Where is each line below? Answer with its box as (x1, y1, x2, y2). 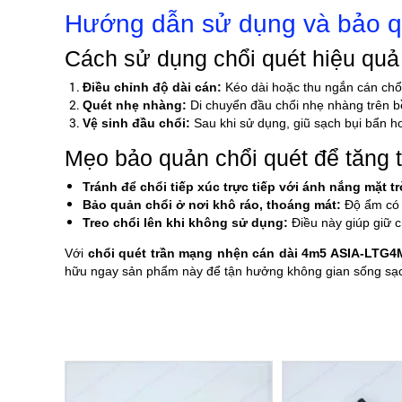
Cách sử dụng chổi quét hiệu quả (65, 47, 399, 72)
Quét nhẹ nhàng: (83, 98, 187, 113)
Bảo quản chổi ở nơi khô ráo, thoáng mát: (83, 197, 341, 213)
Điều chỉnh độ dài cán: (83, 80, 222, 95)
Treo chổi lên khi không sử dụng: (83, 215, 288, 231)
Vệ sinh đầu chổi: (83, 116, 190, 131)
